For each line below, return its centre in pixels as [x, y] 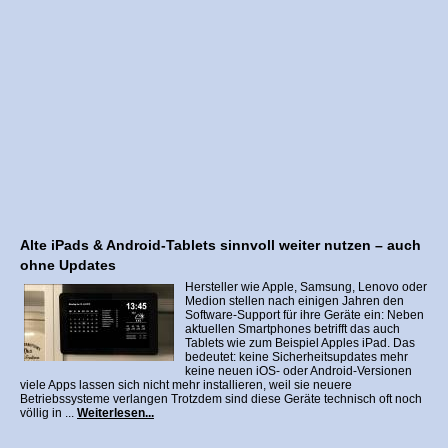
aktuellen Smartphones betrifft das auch [292, 329]
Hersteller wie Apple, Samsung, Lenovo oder [306, 287]
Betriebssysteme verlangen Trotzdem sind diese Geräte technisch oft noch [221, 399]
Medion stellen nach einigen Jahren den [294, 301]
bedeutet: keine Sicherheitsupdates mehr [296, 357]
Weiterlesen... [115, 413]
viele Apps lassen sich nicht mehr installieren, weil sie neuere [186, 385]
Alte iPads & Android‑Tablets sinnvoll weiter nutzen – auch [220, 245]
